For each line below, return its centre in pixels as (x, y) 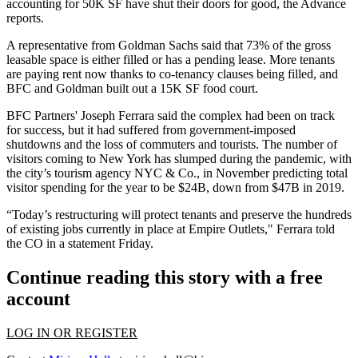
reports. (25, 18)
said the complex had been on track (245, 116)
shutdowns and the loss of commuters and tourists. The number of (172, 145)
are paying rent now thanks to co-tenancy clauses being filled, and (172, 74)
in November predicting (263, 173)
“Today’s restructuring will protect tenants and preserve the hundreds (179, 215)
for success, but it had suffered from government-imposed (151, 130)
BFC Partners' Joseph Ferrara (80, 116)
